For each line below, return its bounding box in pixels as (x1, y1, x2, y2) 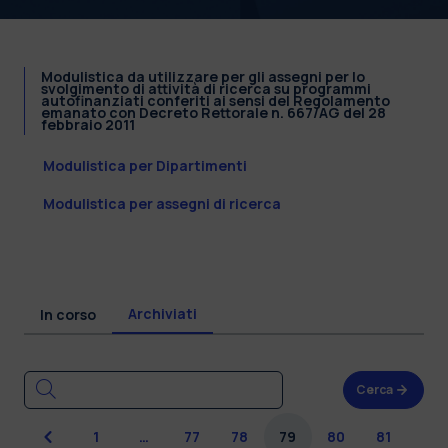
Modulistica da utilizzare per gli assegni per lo (41, 66, 365, 86)
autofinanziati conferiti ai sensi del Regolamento (41, 90, 390, 110)
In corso (40, 304, 96, 324)
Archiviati (128, 303, 197, 323)
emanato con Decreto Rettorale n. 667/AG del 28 (41, 102, 386, 122)
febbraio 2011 (41, 114, 135, 134)
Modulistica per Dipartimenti (43, 155, 247, 175)
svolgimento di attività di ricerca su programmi (41, 78, 371, 98)
